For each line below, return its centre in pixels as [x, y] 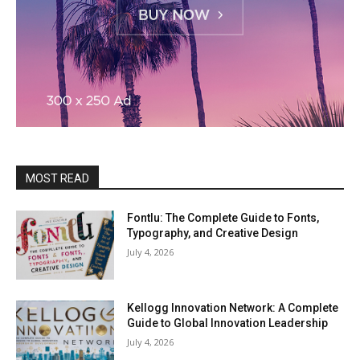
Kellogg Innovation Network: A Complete [233, 307]
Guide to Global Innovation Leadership [228, 323]
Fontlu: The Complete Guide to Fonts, [223, 218]
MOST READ [57, 178]
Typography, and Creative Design [213, 233]
